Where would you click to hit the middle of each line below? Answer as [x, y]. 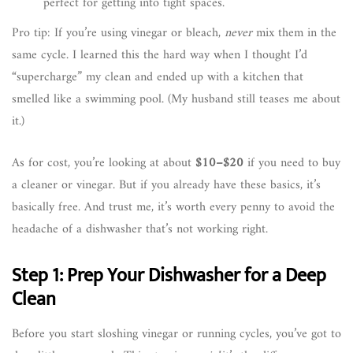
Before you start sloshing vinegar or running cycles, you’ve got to [176, 334]
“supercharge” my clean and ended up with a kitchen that [158, 77]
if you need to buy [292, 163]
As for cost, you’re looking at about [104, 163]
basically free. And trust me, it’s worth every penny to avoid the [173, 207]
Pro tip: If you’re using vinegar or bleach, [118, 33]
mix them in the [294, 33]
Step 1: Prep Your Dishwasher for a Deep [169, 275]
